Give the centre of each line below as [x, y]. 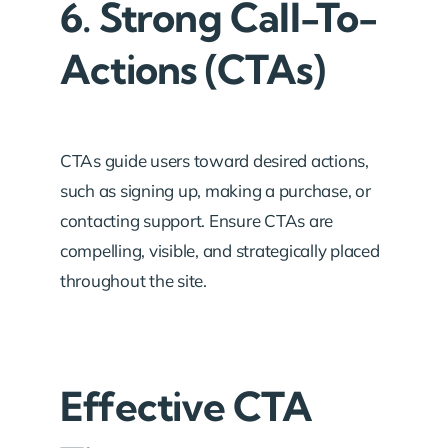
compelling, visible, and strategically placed [220, 250]
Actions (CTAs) [192, 69]
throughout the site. [133, 280]
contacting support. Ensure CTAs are [197, 220]
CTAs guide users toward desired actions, [214, 160]
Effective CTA [186, 406]
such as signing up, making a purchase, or [215, 190]
